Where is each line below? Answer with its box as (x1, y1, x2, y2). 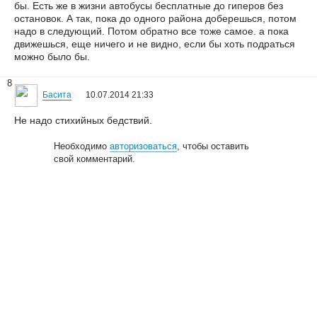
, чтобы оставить (177, 141, 250, 151)
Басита (42, 90, 71, 100)
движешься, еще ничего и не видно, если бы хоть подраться (14, 38, 295, 50)
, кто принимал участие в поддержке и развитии (95, 301, 287, 311)
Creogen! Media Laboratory (73, 289, 178, 299)
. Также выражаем (178, 289, 250, 299)
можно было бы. (14, 51, 90, 62)
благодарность (14, 301, 76, 311)
